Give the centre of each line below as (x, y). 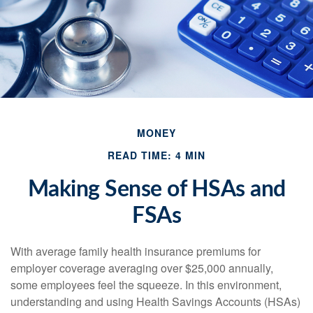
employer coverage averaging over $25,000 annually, (142, 268)
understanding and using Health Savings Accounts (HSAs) (155, 301)
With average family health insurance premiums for (136, 251)
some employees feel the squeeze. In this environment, (146, 285)
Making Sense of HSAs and (156, 189)
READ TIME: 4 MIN (156, 155)
